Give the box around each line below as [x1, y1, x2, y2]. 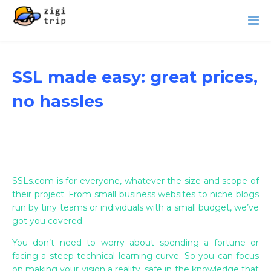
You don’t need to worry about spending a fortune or [12, 237, 259, 248]
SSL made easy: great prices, [12, 67, 258, 87]
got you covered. [12, 215, 84, 226]
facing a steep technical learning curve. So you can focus [12, 250, 259, 261]
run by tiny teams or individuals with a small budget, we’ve [12, 202, 259, 213]
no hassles [12, 91, 103, 111]
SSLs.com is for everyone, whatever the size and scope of [12, 175, 259, 186]
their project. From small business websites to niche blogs [12, 189, 259, 200]
